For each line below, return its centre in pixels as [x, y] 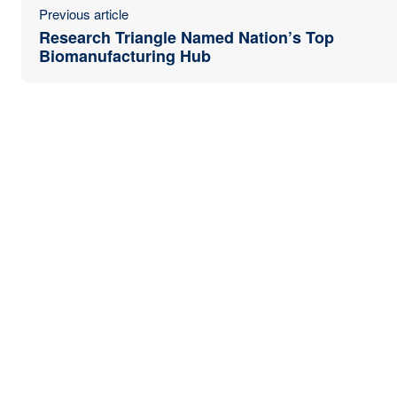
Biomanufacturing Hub [125, 55]
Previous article [84, 13]
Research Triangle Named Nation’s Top [187, 37]
